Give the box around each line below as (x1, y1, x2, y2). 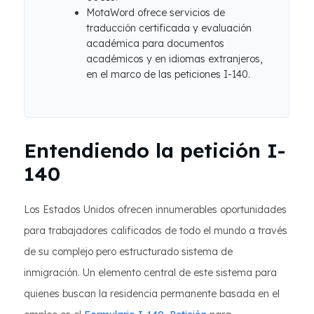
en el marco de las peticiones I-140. (86, 68, 250, 81)
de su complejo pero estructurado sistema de (24, 245, 233, 258)
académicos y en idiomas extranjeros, (86, 53, 262, 65)
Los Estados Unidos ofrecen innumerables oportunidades (24, 203, 287, 216)
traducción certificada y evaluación (86, 22, 252, 34)
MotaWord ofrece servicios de (86, 6, 225, 19)
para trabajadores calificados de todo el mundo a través (24, 224, 287, 237)
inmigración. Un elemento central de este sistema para (24, 266, 277, 279)
